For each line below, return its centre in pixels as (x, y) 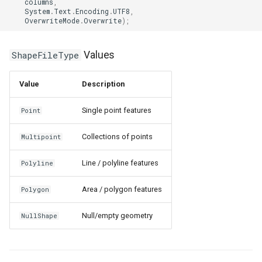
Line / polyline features (120, 163)
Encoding (92, 11)
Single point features (117, 110)
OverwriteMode (52, 20)
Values (98, 55)
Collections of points (117, 137)
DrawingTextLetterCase (199, 128)
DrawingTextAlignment (197, 100)
